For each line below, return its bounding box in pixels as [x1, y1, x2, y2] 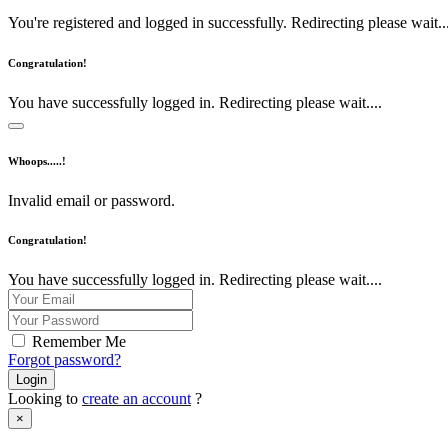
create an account [82, 390, 191, 408]
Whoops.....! [8, 154, 66, 167]
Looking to [8, 390, 82, 408]
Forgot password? [8, 351, 121, 369]
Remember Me [32, 333, 126, 351]
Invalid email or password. [8, 191, 175, 209]
